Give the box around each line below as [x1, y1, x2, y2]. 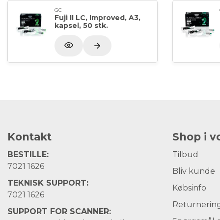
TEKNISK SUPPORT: [7, 178, 88, 188]
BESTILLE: [7, 149, 49, 159]
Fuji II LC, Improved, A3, [55, 13, 140, 23]
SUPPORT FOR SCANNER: [7, 206, 113, 216]
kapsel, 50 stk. [55, 21, 108, 30]
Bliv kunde [172, 166, 215, 176]
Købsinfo [172, 183, 206, 192]
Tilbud [172, 149, 198, 159]
